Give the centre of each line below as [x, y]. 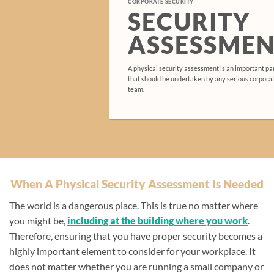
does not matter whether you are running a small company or [136, 266]
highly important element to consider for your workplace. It [132, 251]
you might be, [38, 220]
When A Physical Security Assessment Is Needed [137, 184]
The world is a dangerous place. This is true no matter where [134, 205]
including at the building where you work [157, 220]
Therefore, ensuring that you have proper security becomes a [136, 235]
